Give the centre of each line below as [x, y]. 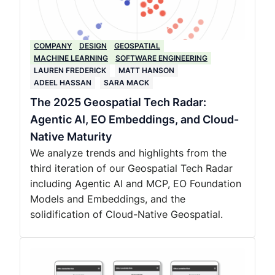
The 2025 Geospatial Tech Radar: [118, 102]
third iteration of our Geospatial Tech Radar [131, 168]
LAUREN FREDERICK [70, 70]
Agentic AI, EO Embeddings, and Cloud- [134, 119]
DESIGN [93, 46]
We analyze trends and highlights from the [128, 153]
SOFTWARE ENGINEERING [161, 58]
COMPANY [53, 46]
